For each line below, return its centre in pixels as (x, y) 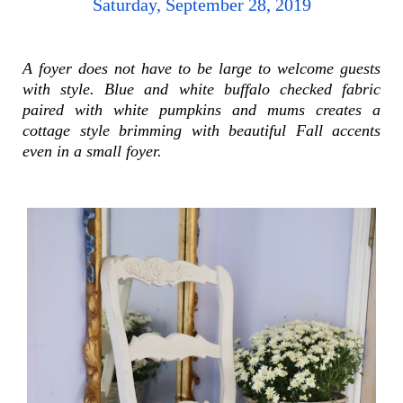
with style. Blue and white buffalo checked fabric (201, 90)
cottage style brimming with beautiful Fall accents (201, 131)
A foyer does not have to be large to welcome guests (201, 69)
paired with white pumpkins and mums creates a (201, 110)
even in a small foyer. (94, 152)
